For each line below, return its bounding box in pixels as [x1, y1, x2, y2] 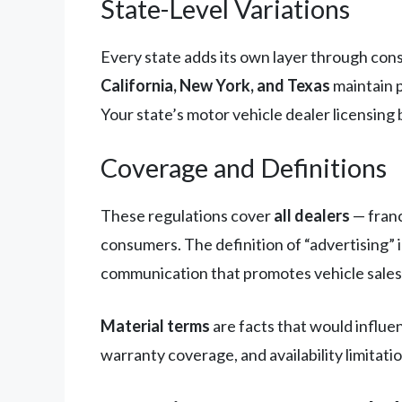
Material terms [100, 315, 210, 336]
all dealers [274, 205, 350, 225]
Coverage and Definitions [100, 151, 387, 183]
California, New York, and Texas [100, 74, 330, 95]
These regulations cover [100, 205, 274, 225]
